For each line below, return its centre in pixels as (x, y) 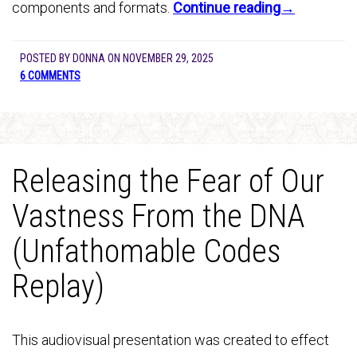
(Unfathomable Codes (146, 251)
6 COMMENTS (50, 76)
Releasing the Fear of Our (168, 181)
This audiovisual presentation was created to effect (171, 340)
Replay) (58, 286)
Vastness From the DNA (158, 216)
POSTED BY (46, 58)
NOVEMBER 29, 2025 (168, 58)
